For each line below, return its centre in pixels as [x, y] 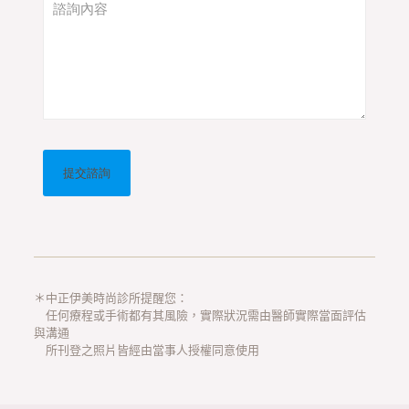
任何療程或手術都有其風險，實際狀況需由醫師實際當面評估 [199, 315]
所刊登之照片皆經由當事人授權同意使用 [146, 349]
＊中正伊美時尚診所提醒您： [110, 297]
